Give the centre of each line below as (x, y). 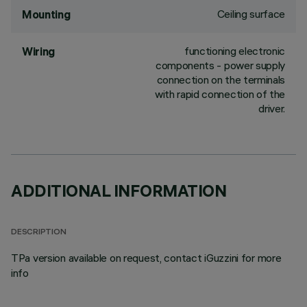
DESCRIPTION (39, 233)
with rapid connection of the (220, 94)
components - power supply (220, 65)
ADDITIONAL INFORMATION (119, 191)
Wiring (39, 51)
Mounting (46, 14)
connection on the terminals (221, 79)
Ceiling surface (251, 14)
